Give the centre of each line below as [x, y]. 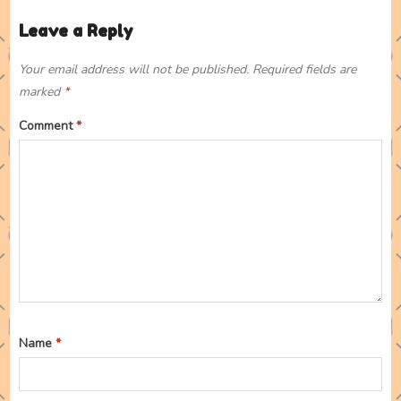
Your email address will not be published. [134, 70]
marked [42, 92]
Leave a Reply [77, 31]
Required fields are [305, 70]
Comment [48, 126]
